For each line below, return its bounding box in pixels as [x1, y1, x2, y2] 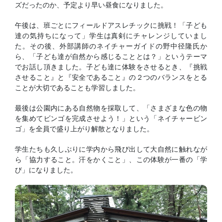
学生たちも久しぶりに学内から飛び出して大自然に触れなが [15, 144, 207, 153]
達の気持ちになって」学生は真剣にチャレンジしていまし [15, 31, 207, 40]
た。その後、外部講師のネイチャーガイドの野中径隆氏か [15, 41, 207, 50]
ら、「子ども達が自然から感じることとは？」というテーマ [15, 52, 207, 60]
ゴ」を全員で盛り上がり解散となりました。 [15, 124, 154, 133]
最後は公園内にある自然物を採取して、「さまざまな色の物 [15, 103, 207, 112]
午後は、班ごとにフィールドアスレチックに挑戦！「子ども [15, 20, 207, 29]
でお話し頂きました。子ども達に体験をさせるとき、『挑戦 [15, 62, 207, 71]
